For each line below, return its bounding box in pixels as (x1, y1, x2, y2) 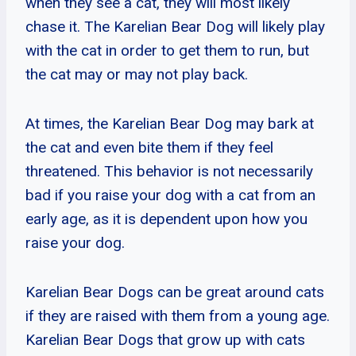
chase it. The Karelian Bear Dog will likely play (25, 17, 325, 36)
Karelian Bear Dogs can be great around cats (25, 282, 324, 301)
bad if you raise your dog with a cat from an (25, 185, 315, 204)
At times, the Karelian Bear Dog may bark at (25, 114, 314, 133)
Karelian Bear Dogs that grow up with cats (25, 330, 305, 349)
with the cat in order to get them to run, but (25, 41, 309, 60)
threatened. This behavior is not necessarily (25, 161, 313, 180)
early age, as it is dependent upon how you (25, 209, 308, 228)
